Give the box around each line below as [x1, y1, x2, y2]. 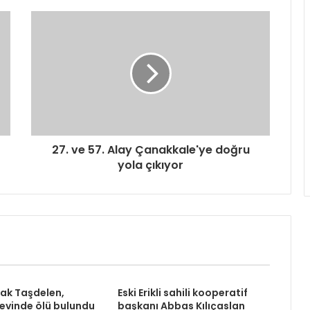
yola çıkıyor [118, 157, 183, 174]
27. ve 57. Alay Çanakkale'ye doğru [51, 142, 250, 158]
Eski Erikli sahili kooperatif [117, 286, 248, 300]
